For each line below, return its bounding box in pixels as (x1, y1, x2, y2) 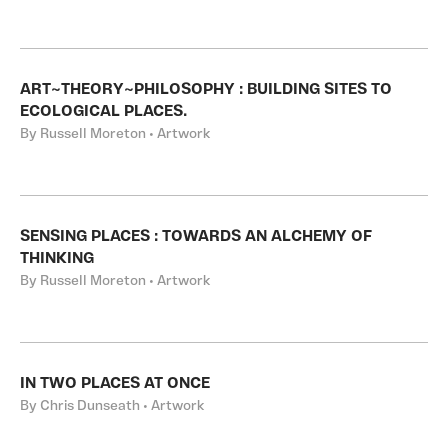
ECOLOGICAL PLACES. (20, 104, 187, 120)
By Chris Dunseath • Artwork (20, 399, 204, 414)
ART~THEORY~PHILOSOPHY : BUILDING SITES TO (20, 82, 392, 98)
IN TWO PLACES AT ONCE (20, 376, 210, 392)
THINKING (20, 251, 94, 267)
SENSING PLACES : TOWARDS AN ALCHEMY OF (20, 229, 372, 245)
